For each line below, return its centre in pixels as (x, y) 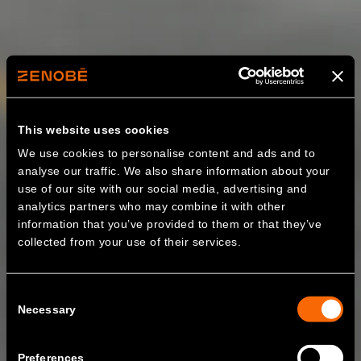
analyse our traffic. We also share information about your (174, 170)
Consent (27, 294)
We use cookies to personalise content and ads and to (167, 153)
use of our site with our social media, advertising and (163, 188)
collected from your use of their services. (130, 241)
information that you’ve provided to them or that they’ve (170, 224)
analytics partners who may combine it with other (152, 206)
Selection (29, 313)
